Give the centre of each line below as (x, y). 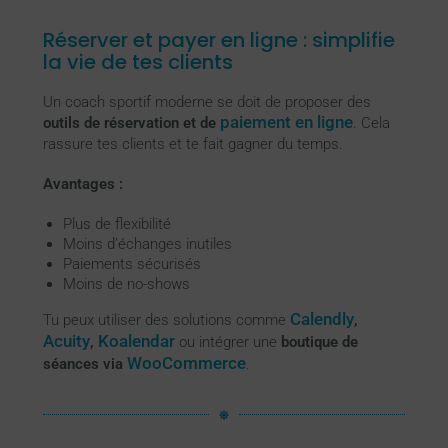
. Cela (371, 122)
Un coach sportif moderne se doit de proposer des (206, 101)
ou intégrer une (227, 341)
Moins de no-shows (126, 283)
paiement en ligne (286, 122)
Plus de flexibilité (116, 223)
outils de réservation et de (131, 122)
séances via (84, 363)
